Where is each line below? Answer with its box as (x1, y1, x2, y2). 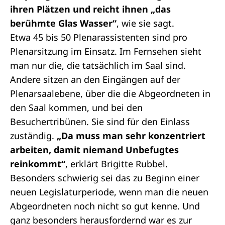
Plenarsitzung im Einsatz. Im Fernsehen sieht (10, 45, 201, 57)
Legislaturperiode (39, 186, 114, 198)
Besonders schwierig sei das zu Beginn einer (10, 172, 199, 184)
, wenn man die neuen (114, 186, 208, 198)
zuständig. (10, 130, 57, 142)
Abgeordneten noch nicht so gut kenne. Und (10, 200, 200, 212)
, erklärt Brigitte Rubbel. (65, 158, 168, 170)
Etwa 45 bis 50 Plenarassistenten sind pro (10, 31, 187, 43)
